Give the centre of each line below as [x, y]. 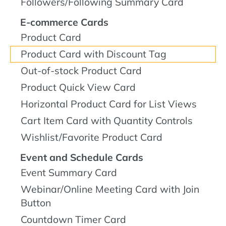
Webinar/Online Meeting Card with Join [110, 189]
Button [36, 203]
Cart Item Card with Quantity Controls [107, 120]
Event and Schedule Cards [82, 157]
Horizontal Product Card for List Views [109, 104]
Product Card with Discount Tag [94, 54]
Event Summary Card [69, 172]
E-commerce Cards [64, 22]
